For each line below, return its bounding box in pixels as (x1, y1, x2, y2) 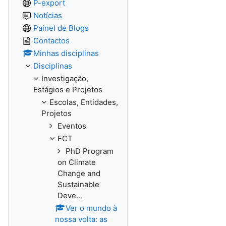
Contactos (33, 36, 70, 45)
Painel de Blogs (33, 23, 89, 33)
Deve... (58, 191, 82, 200)
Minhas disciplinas (33, 48, 99, 58)
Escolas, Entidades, (49, 97, 118, 107)
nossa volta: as (55, 214, 107, 224)
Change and (58, 168, 100, 178)
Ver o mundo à (66, 203, 117, 213)
